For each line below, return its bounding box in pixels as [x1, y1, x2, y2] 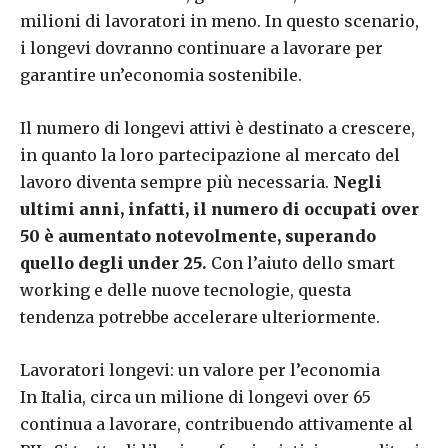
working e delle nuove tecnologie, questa [20, 280, 351, 300]
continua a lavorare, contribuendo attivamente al [20, 414, 413, 434]
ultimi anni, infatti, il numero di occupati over [20, 199, 419, 219]
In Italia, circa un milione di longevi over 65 [20, 387, 371, 407]
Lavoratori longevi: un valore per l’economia [20, 360, 380, 380]
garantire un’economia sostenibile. [20, 65, 302, 85]
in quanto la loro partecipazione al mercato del [20, 145, 400, 165]
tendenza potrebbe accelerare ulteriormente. [20, 307, 380, 327]
